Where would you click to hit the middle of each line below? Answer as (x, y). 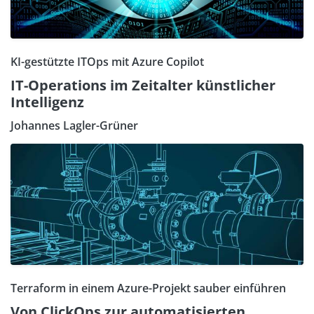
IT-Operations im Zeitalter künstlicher (143, 86)
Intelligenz (47, 102)
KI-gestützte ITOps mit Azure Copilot (107, 62)
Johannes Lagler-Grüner (74, 126)
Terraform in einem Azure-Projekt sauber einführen (148, 288)
